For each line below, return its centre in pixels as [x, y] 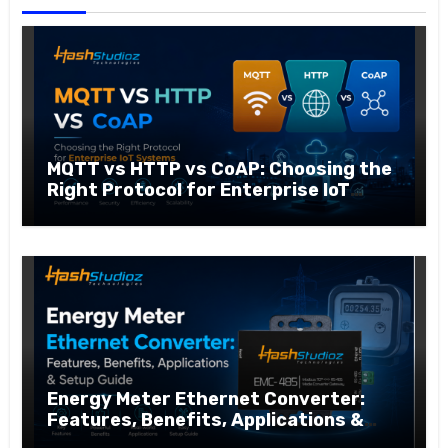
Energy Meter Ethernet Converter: [206, 398]
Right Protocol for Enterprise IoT [199, 189]
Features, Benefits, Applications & [206, 419]
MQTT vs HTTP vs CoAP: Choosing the [220, 168]
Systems [89, 210]
